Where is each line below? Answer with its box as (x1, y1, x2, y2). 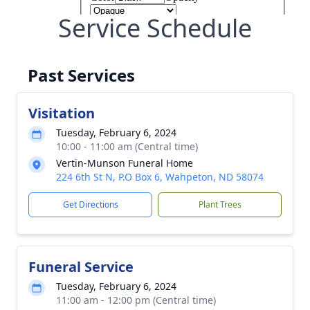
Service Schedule (58, 11, 252, 45)
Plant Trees (198, 199, 241, 210)
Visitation (28, 104, 95, 122)
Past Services (28, 64, 135, 86)
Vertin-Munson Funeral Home (56, 156, 193, 170)
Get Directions (62, 199, 118, 210)
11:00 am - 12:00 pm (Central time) (56, 293, 216, 307)
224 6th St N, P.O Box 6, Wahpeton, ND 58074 (56, 170, 264, 183)
